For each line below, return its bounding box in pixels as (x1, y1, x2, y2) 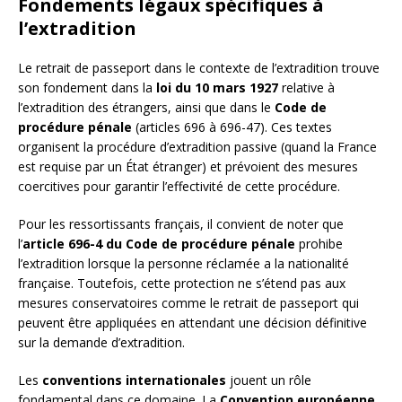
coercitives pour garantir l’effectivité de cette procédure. (18, 177, 340, 195)
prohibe (295, 234, 343, 252)
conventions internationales (42, 371, 226, 389)
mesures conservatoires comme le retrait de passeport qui (18, 293, 359, 311)
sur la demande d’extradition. (18, 333, 185, 351)
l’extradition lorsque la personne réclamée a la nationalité (18, 254, 349, 272)
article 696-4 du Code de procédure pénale (22, 234, 295, 252)
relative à (278, 78, 335, 96)
